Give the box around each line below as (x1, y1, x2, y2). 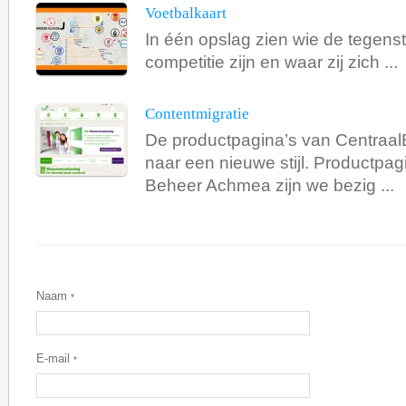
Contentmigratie (145, 105, 249, 123)
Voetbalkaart (145, 5, 227, 23)
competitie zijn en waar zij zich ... (145, 53, 398, 72)
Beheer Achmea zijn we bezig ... (145, 176, 394, 196)
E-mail (36, 352, 73, 366)
